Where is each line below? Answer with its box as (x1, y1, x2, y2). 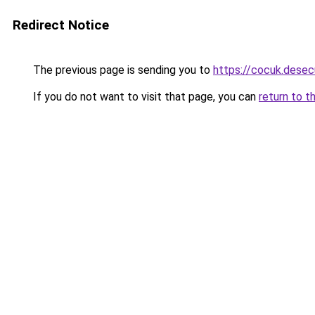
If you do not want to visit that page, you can (30, 90, 259, 103)
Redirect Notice (13, 17, 109, 33)
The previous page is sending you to (30, 63, 213, 77)
